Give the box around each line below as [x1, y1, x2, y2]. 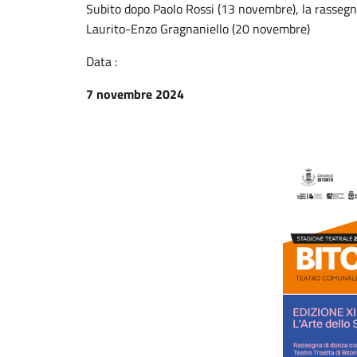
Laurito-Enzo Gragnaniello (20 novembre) [86, 19, 310, 38]
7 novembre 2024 [86, 84, 184, 104]
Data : [86, 52, 117, 71]
